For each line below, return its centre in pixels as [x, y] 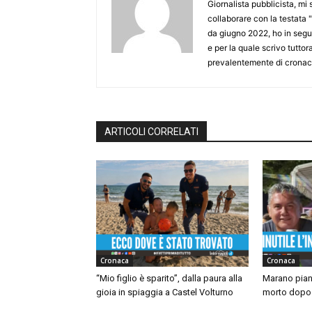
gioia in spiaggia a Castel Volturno [165, 292]
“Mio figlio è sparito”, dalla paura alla [169, 279]
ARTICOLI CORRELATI [151, 132]
